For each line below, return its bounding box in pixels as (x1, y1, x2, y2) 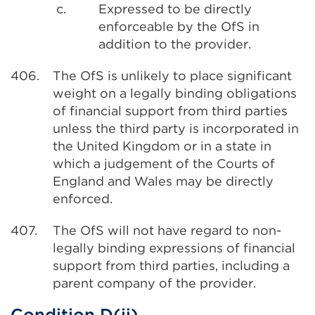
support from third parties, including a (53, 258, 290, 273)
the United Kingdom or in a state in (53, 139, 271, 153)
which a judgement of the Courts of (53, 156, 275, 171)
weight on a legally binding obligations (53, 86, 297, 101)
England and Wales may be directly (53, 174, 274, 188)
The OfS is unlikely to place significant (53, 68, 292, 83)
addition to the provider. (98, 37, 251, 51)
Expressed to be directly (98, 1, 252, 16)
